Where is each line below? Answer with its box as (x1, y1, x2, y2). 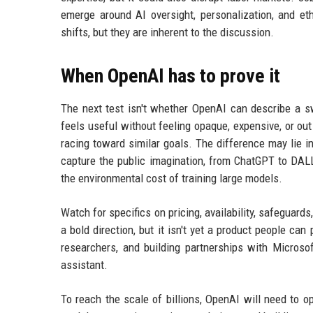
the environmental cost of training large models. (61, 170, 282, 185)
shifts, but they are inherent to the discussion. (61, 24, 274, 39)
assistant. (61, 257, 108, 272)
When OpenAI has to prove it (61, 64, 280, 87)
